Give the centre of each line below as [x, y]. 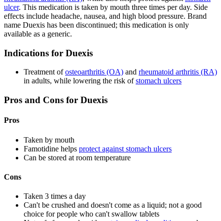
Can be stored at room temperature [77, 157]
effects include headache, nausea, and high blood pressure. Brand [105, 16]
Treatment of [44, 72]
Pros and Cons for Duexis [56, 100]
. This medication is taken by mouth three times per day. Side [113, 7]
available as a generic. [38, 34]
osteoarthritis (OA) [94, 72]
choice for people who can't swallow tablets [92, 214]
